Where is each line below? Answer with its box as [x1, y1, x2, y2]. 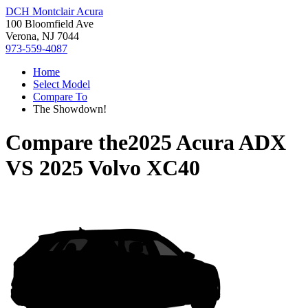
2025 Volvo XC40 [39, 155, 200, 181]
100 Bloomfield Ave [5, 18, 93, 30]
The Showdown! [33, 103, 107, 115]
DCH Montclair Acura [5, 5, 103, 17]
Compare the [5, 130, 128, 155]
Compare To [33, 91, 87, 102]
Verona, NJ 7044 [5, 30, 79, 42]
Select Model [33, 78, 90, 90]
